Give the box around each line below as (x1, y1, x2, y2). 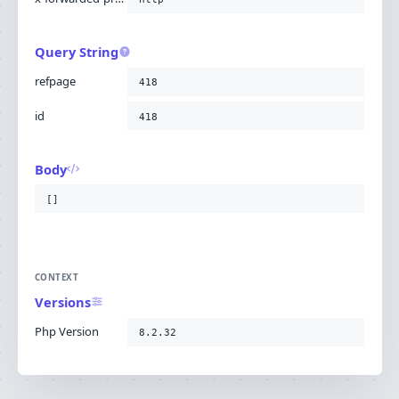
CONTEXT (35, 272, 79, 284)
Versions (35, 293, 91, 311)
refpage (35, 73, 76, 90)
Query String (35, 43, 118, 61)
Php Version (35, 323, 99, 339)
